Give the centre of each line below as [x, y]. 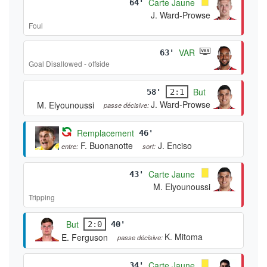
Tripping [42, 197]
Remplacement [105, 133]
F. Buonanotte [107, 145]
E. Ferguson [85, 237]
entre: [70, 146]
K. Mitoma [184, 236]
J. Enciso [175, 145]
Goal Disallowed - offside [69, 63]
